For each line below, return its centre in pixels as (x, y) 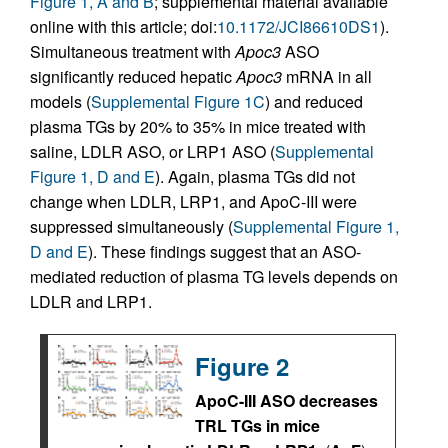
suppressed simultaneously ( (131, 226)
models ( (60, 101)
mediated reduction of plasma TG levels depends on (214, 276)
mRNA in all (327, 76)
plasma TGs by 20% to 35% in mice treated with (198, 126)
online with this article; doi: (123, 26)
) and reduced (314, 101)
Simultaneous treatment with (132, 51)
